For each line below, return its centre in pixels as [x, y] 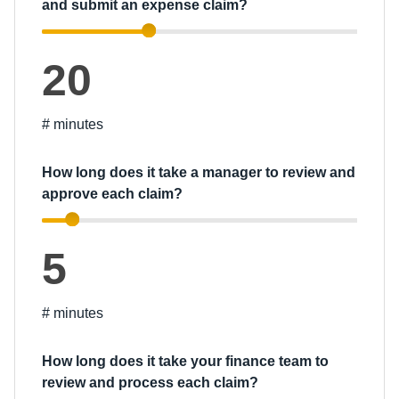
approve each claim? [112, 194]
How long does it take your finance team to [185, 361]
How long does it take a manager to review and [199, 172]
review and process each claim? [150, 383]
